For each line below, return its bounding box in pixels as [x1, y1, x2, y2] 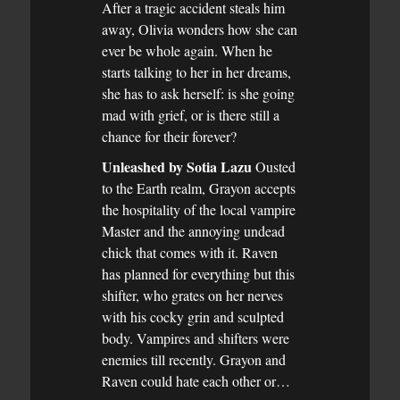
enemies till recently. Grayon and [102, 349, 286, 369]
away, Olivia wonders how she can [102, 19, 297, 38]
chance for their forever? [102, 126, 237, 146]
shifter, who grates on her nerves [102, 285, 283, 304]
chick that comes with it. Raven [102, 242, 278, 262]
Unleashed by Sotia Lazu [102, 155, 252, 177]
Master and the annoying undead [102, 221, 285, 240]
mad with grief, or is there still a [102, 104, 279, 124]
